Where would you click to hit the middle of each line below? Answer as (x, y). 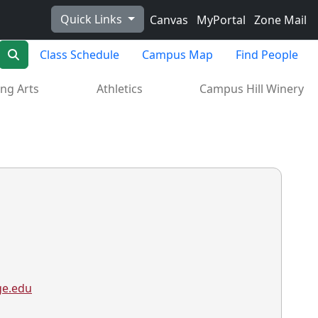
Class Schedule (79, 55)
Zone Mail (279, 20)
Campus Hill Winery (251, 89)
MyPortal (220, 20)
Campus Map (177, 55)
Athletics (119, 89)
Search (37, 54)
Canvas (168, 20)
